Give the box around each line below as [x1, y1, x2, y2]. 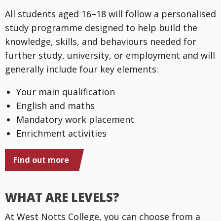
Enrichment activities [16, 127, 107, 139]
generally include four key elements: [5, 63, 158, 75]
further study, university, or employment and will [5, 49, 215, 61]
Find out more [13, 154, 70, 166]
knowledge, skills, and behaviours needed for [5, 35, 196, 47]
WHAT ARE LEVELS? [5, 189, 119, 206]
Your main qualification [16, 85, 115, 98]
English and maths [16, 99, 95, 111]
